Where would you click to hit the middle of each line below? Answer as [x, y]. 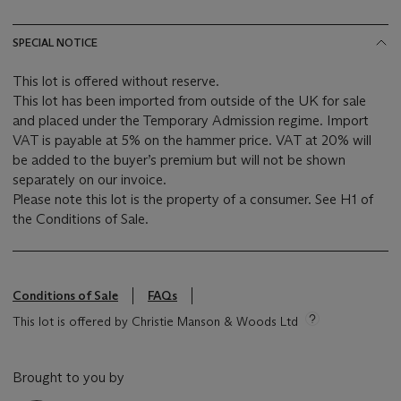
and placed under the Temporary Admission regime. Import [191, 120]
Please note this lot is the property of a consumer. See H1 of [193, 199]
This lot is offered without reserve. [116, 81]
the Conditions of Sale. [81, 218]
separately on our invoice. [90, 179]
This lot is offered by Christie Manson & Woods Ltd [155, 321]
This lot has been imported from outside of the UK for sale [189, 100]
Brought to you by [68, 377]
